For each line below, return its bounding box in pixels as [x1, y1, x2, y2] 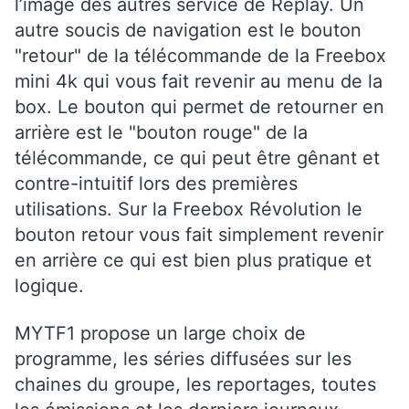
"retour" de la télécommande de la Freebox [15, 44, 386, 67]
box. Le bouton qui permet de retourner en [15, 95, 384, 118]
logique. [15, 274, 84, 297]
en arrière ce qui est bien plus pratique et [15, 248, 372, 271]
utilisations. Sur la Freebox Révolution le [15, 197, 362, 220]
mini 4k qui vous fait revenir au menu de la [15, 69, 383, 92]
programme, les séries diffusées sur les [15, 347, 351, 370]
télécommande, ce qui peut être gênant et [15, 146, 380, 169]
